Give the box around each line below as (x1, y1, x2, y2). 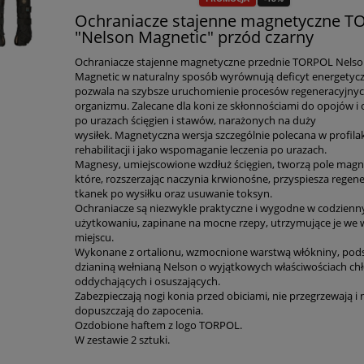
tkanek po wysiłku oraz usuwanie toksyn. (75, 185, 273, 201)
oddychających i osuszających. (75, 273, 221, 288)
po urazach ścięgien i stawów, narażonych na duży (75, 112, 317, 128)
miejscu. (75, 229, 115, 245)
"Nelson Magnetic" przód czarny (75, 25, 314, 48)
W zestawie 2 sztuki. (75, 331, 171, 347)
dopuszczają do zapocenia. (75, 302, 204, 318)
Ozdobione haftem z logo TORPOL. (75, 317, 243, 332)
